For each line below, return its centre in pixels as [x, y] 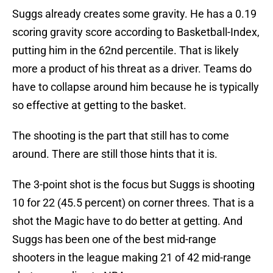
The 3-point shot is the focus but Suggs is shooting [133, 185]
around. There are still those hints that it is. [115, 154]
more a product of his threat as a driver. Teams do [132, 69]
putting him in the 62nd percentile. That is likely [126, 51]
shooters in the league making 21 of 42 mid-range [132, 258]
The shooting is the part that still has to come [121, 136]
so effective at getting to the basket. [99, 105]
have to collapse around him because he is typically [136, 87]
